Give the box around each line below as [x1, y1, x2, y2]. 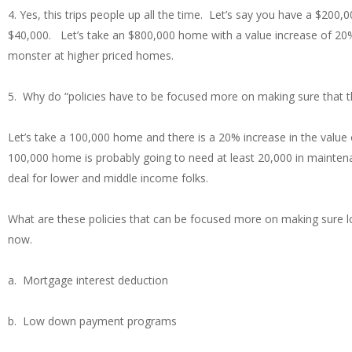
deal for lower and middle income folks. [8, 170, 211, 186]
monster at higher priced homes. [8, 48, 183, 64]
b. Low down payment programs [8, 313, 177, 329]
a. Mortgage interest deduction [8, 273, 168, 288]
